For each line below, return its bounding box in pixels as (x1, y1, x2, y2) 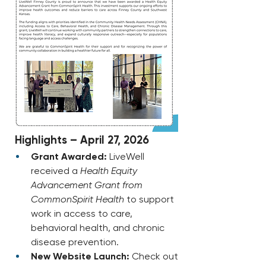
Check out (129, 251, 178, 262)
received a (31, 165, 80, 177)
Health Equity (80, 165, 137, 177)
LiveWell (107, 151, 144, 163)
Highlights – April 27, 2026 (15, 133, 149, 147)
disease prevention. (31, 236, 119, 248)
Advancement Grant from (31, 179, 142, 191)
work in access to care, (31, 208, 132, 220)
